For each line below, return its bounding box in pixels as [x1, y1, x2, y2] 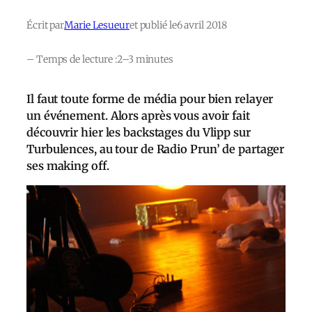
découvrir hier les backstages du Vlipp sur [26, 125, 251, 139]
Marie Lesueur [64, 18, 130, 31]
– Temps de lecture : [26, 52, 117, 65]
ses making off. [26, 158, 109, 173]
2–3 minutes [117, 52, 173, 65]
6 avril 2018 [176, 18, 227, 31]
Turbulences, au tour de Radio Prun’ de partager [26, 141, 285, 156]
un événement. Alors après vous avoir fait [26, 108, 250, 123]
